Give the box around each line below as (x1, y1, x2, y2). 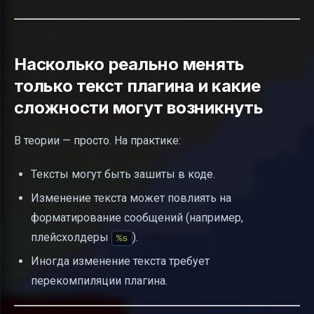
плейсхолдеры (31, 231, 111, 245)
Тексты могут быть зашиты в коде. (31, 167, 215, 181)
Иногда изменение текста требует (31, 254, 210, 268)
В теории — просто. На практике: (14, 133, 181, 147)
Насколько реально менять (14, 53, 245, 74)
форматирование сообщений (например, (31, 211, 243, 225)
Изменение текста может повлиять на (31, 191, 231, 205)
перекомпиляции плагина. (31, 274, 168, 288)
